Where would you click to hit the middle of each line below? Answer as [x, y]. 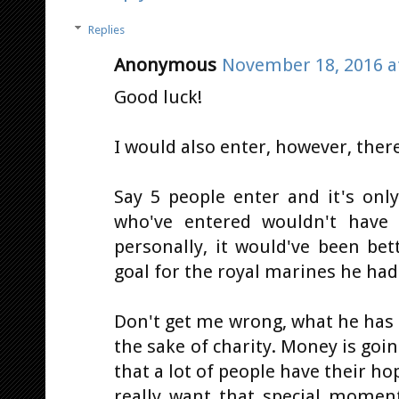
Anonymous [165, 65]
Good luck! [158, 97]
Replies [106, 29]
